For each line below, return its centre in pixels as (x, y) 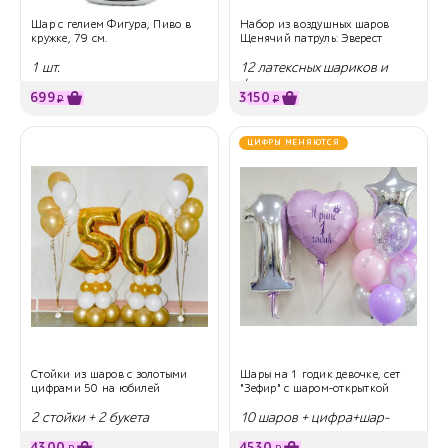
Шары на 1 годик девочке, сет (320, 373)
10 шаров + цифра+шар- (314, 417)
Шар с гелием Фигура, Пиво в (111, 23)
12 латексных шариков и (314, 67)
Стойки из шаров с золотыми (109, 373)
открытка (267, 433)
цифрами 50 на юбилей (95, 387)
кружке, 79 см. (69, 37)
